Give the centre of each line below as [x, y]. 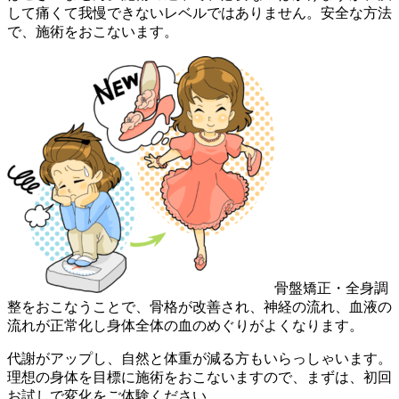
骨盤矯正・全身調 [331, 288]
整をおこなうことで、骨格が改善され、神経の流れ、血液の [199, 306]
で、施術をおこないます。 [93, 31]
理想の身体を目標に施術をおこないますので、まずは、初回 [199, 377]
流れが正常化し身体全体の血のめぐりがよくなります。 [185, 325]
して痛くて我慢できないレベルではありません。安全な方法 [199, 12]
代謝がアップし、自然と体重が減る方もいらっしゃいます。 [199, 358]
